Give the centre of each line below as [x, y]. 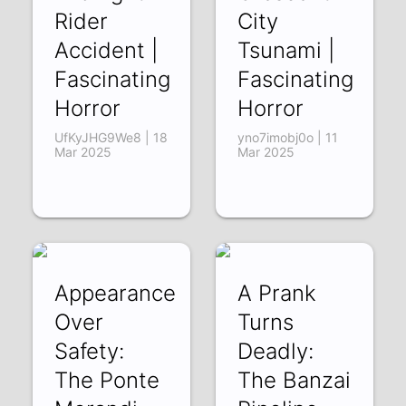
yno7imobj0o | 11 [287, 137]
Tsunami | [285, 50]
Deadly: [275, 351]
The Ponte [107, 380]
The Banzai [294, 380]
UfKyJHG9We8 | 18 [111, 137]
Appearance [116, 293]
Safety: [90, 351]
